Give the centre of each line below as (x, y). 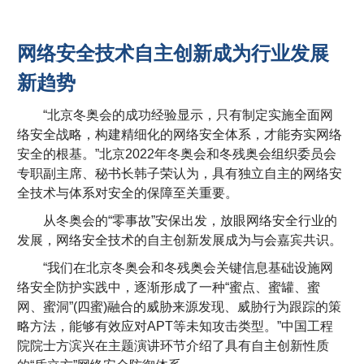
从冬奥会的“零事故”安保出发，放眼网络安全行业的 (178, 221)
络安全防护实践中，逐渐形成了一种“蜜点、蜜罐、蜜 (169, 288)
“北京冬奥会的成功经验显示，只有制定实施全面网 (175, 115)
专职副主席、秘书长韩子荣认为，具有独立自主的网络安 (180, 174)
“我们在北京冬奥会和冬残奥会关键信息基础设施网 (175, 268)
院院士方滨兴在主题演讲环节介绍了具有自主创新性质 (173, 346)
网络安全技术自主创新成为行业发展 (173, 54)
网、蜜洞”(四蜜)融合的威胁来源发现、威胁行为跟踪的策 (180, 307)
